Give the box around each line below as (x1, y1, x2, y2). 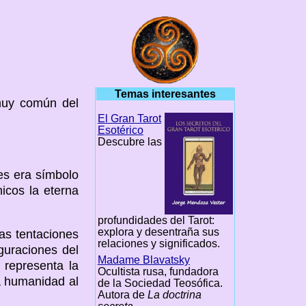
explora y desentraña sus (97, 225, 219, 238)
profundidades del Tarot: (97, 214, 214, 226)
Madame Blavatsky (97, 253, 190, 266)
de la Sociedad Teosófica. (97, 277, 223, 289)
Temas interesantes (115, 88, 217, 100)
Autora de (97, 288, 148, 301)
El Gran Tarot (97, 113, 161, 125)
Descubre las (97, 136, 162, 148)
